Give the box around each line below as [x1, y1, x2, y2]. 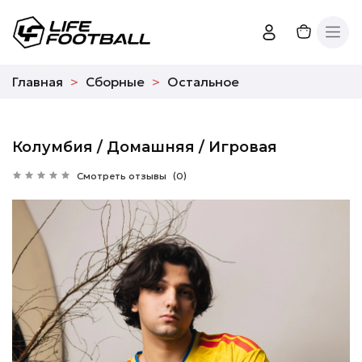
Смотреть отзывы [77, 169, 166, 182]
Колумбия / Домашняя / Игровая [12, 137, 277, 156]
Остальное [167, 73, 239, 90]
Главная [12, 73, 63, 90]
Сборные [86, 73, 145, 90]
